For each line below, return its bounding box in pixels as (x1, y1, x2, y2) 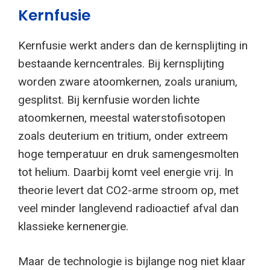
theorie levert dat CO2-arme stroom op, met (18, 183, 239, 197)
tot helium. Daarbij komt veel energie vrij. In (18, 165, 233, 179)
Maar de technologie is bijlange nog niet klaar (18, 254, 246, 269)
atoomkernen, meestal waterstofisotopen (18, 110, 225, 125)
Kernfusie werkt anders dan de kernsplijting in (18, 38, 248, 52)
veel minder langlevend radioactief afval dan (18, 201, 239, 215)
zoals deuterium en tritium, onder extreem (18, 128, 228, 143)
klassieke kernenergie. (18, 219, 128, 233)
